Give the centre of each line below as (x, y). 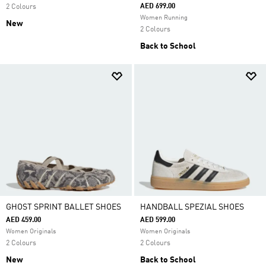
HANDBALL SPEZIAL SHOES (192, 207)
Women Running (164, 18)
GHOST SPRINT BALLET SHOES (64, 207)
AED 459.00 (23, 220)
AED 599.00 (158, 220)
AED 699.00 (158, 7)
